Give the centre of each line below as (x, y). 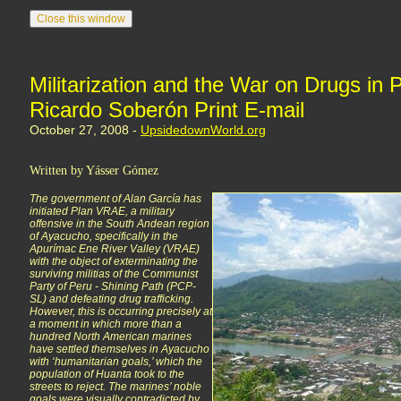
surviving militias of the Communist (114, 274)
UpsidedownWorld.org (203, 130)
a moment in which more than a (106, 324)
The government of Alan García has (115, 199)
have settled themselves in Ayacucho (119, 349)
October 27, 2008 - (85, 130)
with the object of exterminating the (114, 261)
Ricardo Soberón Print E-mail (167, 110)
